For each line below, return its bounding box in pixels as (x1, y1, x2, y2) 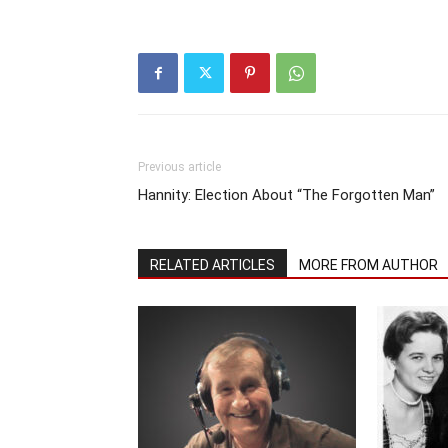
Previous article (138, 160, 221, 174)
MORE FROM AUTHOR (299, 257, 438, 273)
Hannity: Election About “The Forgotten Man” (138, 186, 435, 204)
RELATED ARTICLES (150, 257, 275, 273)
